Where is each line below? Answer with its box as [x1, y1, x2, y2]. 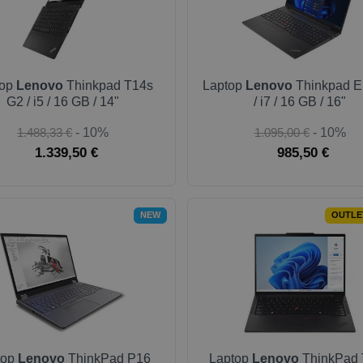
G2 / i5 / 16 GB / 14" [6, 95, 120, 109]
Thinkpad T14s [62, 79, 153, 92]
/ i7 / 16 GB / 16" [254, 95, 347, 109]
